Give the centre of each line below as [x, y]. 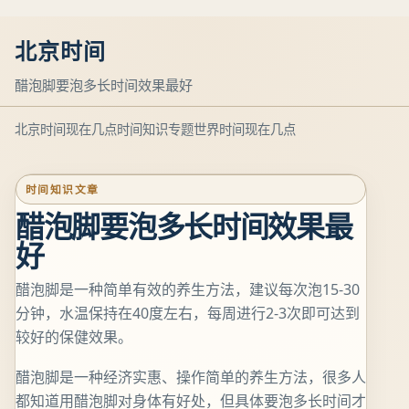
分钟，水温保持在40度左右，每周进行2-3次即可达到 [188, 313]
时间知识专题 [155, 129]
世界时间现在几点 [245, 129]
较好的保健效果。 [74, 337]
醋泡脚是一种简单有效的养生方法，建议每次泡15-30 [188, 289]
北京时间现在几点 [66, 129]
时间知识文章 [63, 189]
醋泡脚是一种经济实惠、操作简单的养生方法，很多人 [191, 377]
